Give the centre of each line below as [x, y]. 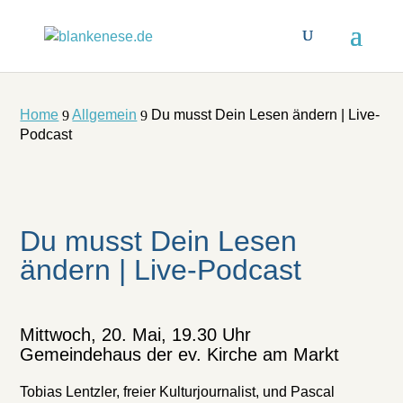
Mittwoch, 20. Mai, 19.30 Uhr [136, 335]
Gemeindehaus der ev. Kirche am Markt [180, 354]
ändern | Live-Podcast [161, 270]
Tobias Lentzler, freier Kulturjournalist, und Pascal [178, 392]
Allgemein [105, 115]
